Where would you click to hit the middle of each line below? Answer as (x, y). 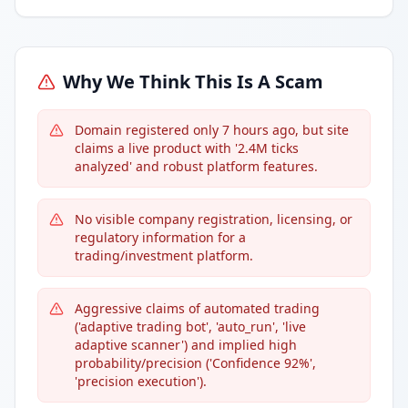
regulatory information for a (160, 237)
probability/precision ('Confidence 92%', (195, 363)
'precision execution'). (141, 381)
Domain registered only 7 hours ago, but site (212, 130)
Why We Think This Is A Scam (193, 82)
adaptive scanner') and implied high (186, 345)
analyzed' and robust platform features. (196, 166)
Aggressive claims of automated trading (197, 308)
